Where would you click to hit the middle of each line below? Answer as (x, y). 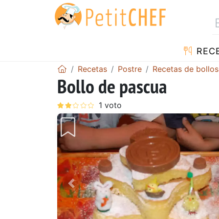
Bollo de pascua (112, 86)
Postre (130, 69)
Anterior (89, 190)
